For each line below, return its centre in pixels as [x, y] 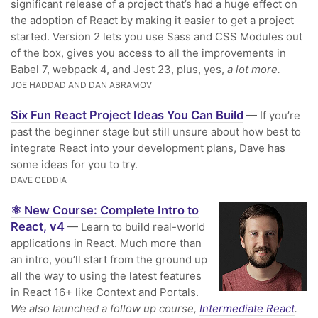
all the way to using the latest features [106, 276]
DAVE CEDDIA [39, 180]
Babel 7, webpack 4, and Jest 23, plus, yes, [119, 69]
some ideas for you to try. [74, 164]
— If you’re [272, 115]
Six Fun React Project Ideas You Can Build [127, 115]
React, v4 [38, 226]
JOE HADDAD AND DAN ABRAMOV [81, 85]
